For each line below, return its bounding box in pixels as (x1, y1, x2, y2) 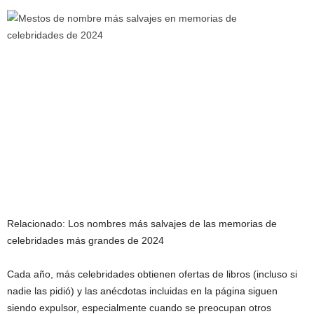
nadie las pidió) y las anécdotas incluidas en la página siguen (7, 285, 278, 297)
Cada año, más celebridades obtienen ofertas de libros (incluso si (7, 268, 297, 280)
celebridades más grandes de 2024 (7, 235, 164, 247)
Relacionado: (7, 218, 68, 230)
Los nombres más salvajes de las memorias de (68, 218, 277, 230)
